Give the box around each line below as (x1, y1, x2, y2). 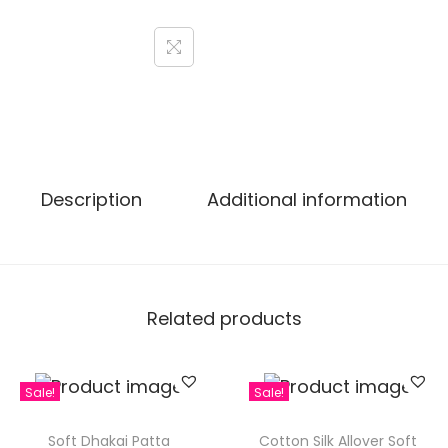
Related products (146, 306, 302, 331)
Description (41, 187, 142, 212)
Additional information (207, 187, 407, 212)
